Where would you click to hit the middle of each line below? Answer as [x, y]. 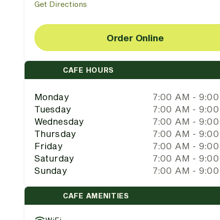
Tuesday [53, 109]
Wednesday [59, 121]
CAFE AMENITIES [96, 195]
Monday [52, 97]
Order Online [135, 38]
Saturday [54, 158]
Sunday [51, 170]
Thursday [55, 134]
